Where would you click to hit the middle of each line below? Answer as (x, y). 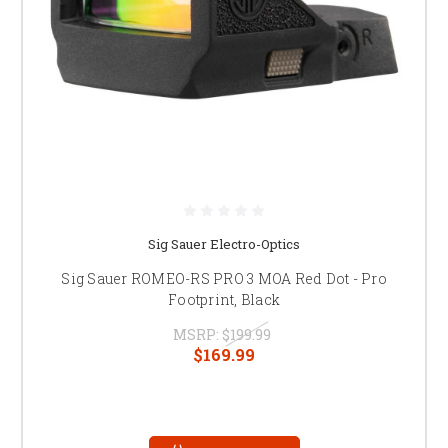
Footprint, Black (224, 299)
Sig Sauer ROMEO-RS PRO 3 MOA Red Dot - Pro (224, 278)
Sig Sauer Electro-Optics (224, 243)
